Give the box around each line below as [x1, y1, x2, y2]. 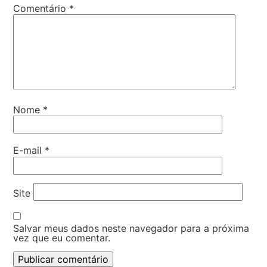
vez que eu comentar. [13, 232, 111, 244]
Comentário [13, 2, 70, 14]
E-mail [13, 144, 45, 157]
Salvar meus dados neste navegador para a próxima [13, 222, 250, 235]
